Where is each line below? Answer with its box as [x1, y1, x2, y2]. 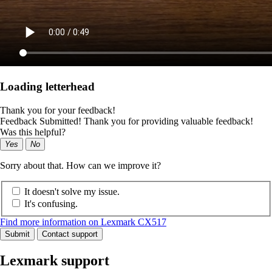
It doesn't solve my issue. [24, 186, 120, 197]
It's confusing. [24, 199, 78, 209]
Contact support [42, 229, 98, 239]
